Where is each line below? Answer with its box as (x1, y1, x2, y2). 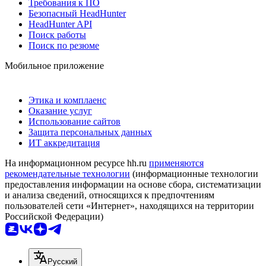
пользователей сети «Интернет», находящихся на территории (5, 200, 254, 211)
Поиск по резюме (28, 40, 99, 50)
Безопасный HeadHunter (28, 8, 126, 18)
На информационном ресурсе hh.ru (5, 157, 149, 168)
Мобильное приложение (5, 60, 104, 71)
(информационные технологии (130, 168, 258, 179)
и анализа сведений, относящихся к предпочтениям (5, 189, 214, 200)
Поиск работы (28, 29, 86, 40)
